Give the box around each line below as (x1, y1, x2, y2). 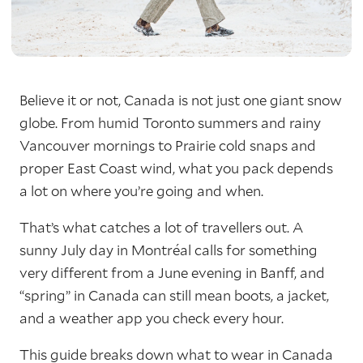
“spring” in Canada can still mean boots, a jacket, (19, 285, 329, 305)
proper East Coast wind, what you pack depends (19, 158, 333, 177)
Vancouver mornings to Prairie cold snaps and (19, 135, 316, 155)
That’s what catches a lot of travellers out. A (19, 217, 303, 237)
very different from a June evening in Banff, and (19, 263, 325, 282)
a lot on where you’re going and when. (19, 181, 263, 200)
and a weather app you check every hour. (19, 308, 284, 327)
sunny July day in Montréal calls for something (19, 240, 318, 259)
